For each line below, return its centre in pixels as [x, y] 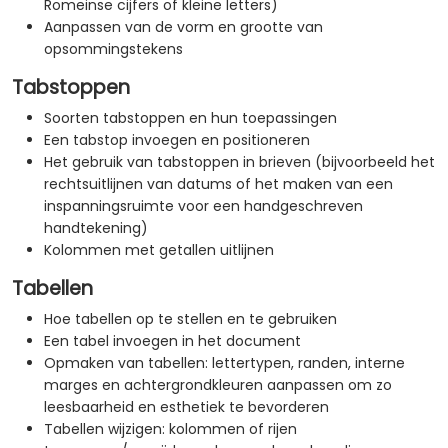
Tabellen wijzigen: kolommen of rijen [170, 429]
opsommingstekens [113, 49]
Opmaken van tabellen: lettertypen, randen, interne [224, 363]
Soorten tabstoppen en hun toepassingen [190, 118]
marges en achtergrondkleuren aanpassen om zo [218, 385]
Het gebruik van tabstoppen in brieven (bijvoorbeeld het [239, 162]
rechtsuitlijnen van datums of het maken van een [218, 184]
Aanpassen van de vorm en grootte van [183, 27]
